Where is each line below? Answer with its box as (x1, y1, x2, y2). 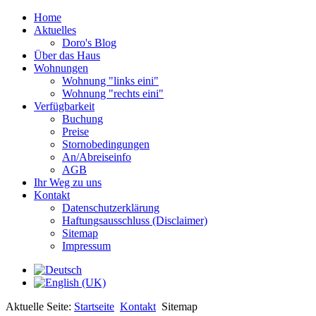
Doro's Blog (62, 37, 116, 49)
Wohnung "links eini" (62, 75, 159, 87)
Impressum (62, 240, 111, 252)
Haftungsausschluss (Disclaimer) (62, 214, 207, 226)
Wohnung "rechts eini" (62, 87, 164, 99)
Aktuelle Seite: (6, 300, 74, 312)
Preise (62, 126, 89, 138)
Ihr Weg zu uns (34, 176, 102, 188)
